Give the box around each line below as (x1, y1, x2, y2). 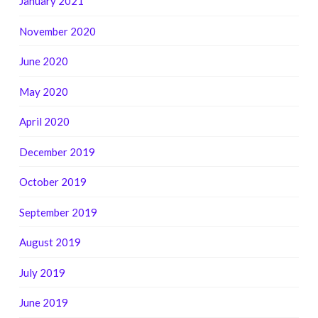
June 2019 (18, 296, 68, 309)
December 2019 (18, 145, 95, 158)
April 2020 (18, 115, 70, 128)
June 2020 (18, 55, 68, 68)
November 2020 (18, 24, 96, 38)
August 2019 (18, 236, 81, 249)
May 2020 (18, 84, 68, 98)
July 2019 (18, 265, 65, 279)
